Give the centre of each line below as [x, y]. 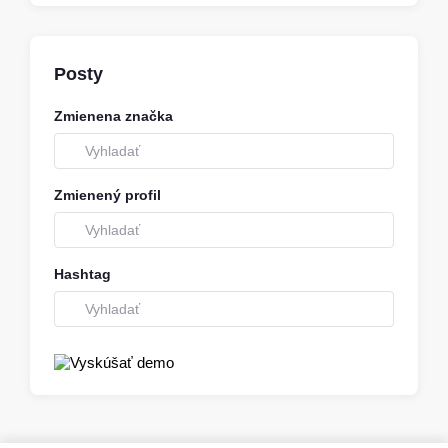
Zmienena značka [113, 115]
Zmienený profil [107, 194]
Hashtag [82, 273]
